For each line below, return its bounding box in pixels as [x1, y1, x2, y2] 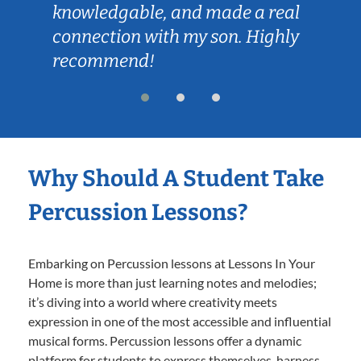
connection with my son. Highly [52, 25, 299, 48]
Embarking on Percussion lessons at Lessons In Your [28, 255, 315, 271]
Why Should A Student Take [28, 164, 324, 192]
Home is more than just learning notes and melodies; [28, 274, 317, 290]
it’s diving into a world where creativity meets [28, 293, 277, 309]
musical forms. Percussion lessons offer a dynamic [28, 332, 301, 348]
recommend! [52, 49, 155, 72]
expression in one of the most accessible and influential [28, 313, 331, 329]
